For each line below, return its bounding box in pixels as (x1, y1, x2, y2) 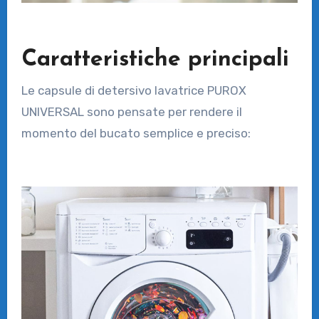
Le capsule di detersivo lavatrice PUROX (21, 83, 246, 98)
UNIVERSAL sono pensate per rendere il (21, 104, 242, 119)
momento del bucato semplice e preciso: (21, 125, 251, 140)
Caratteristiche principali (21, 48, 289, 72)
